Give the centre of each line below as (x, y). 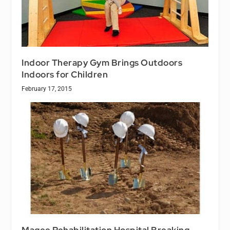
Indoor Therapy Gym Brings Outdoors (102, 63)
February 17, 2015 (47, 89)
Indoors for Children (65, 75)
